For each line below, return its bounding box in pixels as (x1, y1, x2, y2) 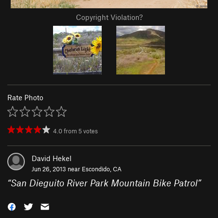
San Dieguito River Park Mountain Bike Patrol (11, 177, 198, 189)
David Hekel (32, 154, 72, 163)
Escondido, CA (82, 165, 122, 173)
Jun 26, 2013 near (32, 165, 82, 173)
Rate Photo (7, 93, 43, 102)
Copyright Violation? (75, 13, 143, 22)
